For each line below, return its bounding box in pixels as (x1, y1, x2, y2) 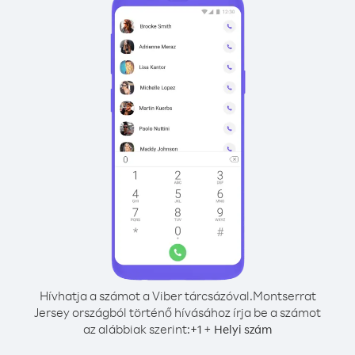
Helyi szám (214, 322, 272, 337)
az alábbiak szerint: (83, 321, 190, 337)
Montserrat (252, 288, 316, 303)
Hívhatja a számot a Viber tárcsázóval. (39, 288, 253, 303)
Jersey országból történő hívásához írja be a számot (34, 304, 321, 320)
